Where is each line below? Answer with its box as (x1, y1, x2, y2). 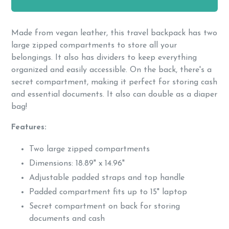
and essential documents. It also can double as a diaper (11, 90, 217, 99)
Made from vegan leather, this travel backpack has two (11, 29, 217, 37)
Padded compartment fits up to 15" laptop (29, 188, 187, 196)
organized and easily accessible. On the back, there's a (11, 66, 212, 74)
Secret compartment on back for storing (29, 202, 180, 211)
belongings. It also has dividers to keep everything (11, 54, 197, 62)
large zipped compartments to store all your (11, 41, 177, 50)
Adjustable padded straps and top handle (29, 173, 185, 182)
